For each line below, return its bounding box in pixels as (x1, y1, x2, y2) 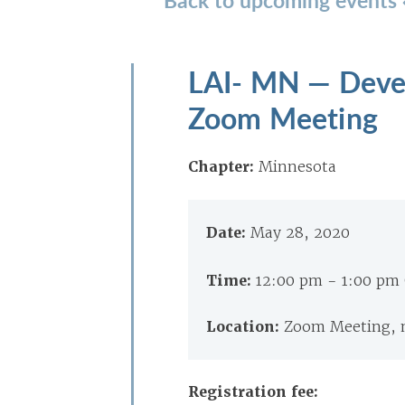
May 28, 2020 (250, 223, 350, 241)
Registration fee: (188, 382, 318, 401)
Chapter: (188, 157, 254, 176)
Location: (206, 317, 284, 336)
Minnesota (259, 157, 336, 175)
